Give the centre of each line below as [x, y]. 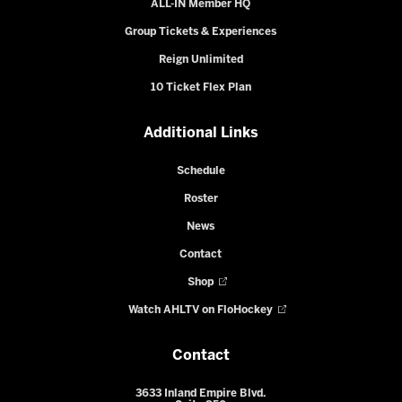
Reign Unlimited [201, 60]
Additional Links [201, 134]
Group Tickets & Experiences [201, 32]
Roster [201, 199]
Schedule [201, 171]
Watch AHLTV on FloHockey [201, 310]
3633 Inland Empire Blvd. [201, 394]
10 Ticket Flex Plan [201, 88]
